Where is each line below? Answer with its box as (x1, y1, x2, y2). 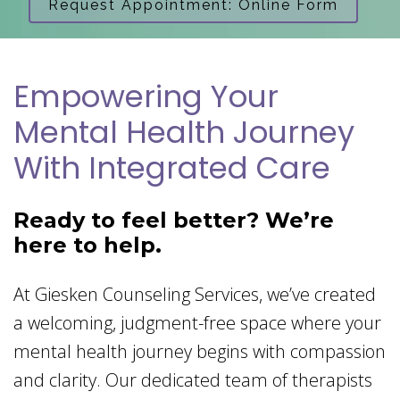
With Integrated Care (13, 146, 330, 190)
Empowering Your (13, 75, 279, 119)
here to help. (13, 232, 162, 259)
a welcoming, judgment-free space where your (13, 311, 381, 336)
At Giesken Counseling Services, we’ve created (13, 282, 376, 307)
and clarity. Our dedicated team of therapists (13, 368, 372, 393)
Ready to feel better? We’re (13, 207, 334, 234)
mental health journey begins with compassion (13, 339, 386, 364)
